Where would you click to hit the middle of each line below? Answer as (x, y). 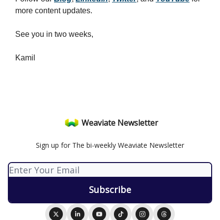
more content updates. (54, 10)
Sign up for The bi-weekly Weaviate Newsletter (110, 145)
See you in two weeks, (54, 34)
